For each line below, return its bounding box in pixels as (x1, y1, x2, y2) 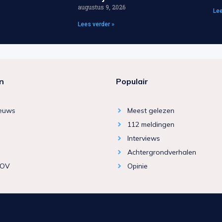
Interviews (127, 133, 160, 143)
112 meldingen (127, 119, 174, 129)
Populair (116, 76, 148, 86)
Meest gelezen (127, 106, 174, 115)
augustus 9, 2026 (78, 2, 125, 11)
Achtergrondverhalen (127, 147, 196, 157)
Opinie (127, 161, 148, 170)
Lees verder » (78, 20, 114, 28)
